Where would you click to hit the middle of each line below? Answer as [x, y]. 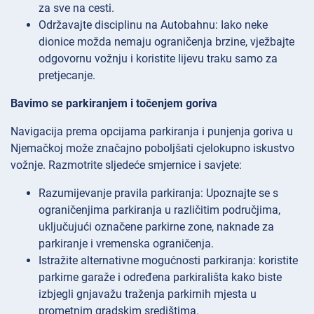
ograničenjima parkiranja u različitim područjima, [159, 210]
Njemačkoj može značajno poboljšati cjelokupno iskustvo [152, 149]
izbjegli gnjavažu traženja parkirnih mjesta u [148, 294]
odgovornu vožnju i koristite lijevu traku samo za [158, 59]
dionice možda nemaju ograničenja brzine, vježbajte [166, 42]
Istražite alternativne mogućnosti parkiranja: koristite [168, 261]
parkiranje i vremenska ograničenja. [126, 244]
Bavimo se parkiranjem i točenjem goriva [114, 104]
